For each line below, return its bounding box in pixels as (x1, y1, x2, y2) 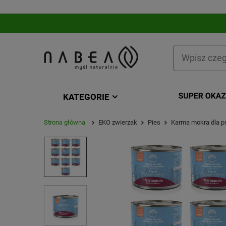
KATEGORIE (63, 92, 109, 102)
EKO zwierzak (98, 119, 137, 126)
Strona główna (44, 119, 85, 126)
